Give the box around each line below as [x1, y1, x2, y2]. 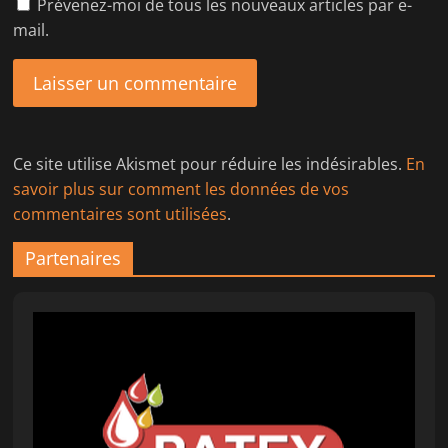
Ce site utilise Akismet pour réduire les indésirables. [13, 152, 407, 175]
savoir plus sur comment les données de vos [13, 177, 350, 200]
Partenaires [25, 245, 122, 270]
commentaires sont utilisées [13, 202, 228, 225]
